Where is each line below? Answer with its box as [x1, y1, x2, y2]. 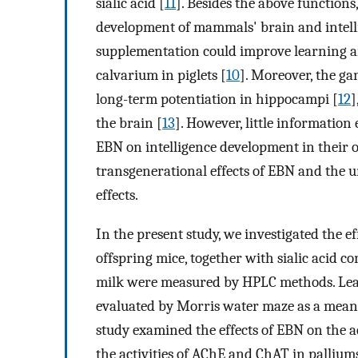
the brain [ [96, 114, 162, 133]
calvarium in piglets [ [96, 66, 226, 85]
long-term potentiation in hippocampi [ [96, 90, 338, 109]
